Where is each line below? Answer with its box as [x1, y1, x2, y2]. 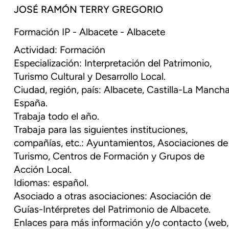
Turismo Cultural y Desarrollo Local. [14, 73, 166, 83]
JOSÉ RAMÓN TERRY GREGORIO [14, 6, 164, 16]
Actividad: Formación [14, 46, 106, 56]
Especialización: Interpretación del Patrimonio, [14, 59, 212, 70]
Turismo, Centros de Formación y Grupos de [14, 152, 205, 163]
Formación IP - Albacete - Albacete [14, 28, 166, 38]
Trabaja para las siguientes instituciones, [14, 126, 188, 136]
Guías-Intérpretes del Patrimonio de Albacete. [14, 205, 211, 216]
